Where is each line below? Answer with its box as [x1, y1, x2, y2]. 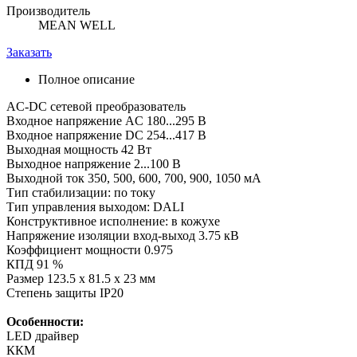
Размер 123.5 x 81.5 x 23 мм [6, 272, 155, 286]
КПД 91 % [6, 257, 63, 272]
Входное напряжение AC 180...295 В [6, 114, 206, 128]
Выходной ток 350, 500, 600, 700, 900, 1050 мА [6, 171, 261, 186]
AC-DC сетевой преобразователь [6, 100, 186, 114]
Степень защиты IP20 [6, 286, 124, 300]
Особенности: [6, 315, 84, 329]
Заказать [6, 45, 52, 60]
